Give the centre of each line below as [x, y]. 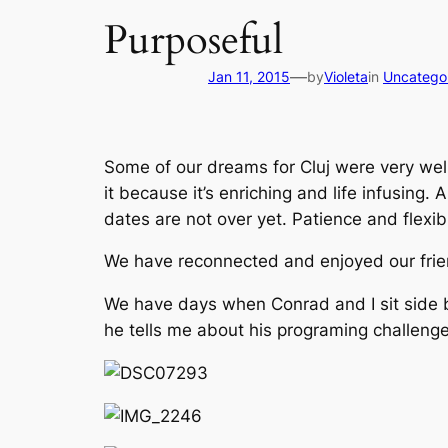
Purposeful [193, 40]
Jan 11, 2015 [249, 76]
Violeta [346, 76]
